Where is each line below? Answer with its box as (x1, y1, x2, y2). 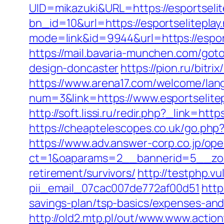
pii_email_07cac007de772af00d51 (29, 180, 199, 195)
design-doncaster (29, 60, 119, 75)
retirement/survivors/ (29, 165, 135, 180)
